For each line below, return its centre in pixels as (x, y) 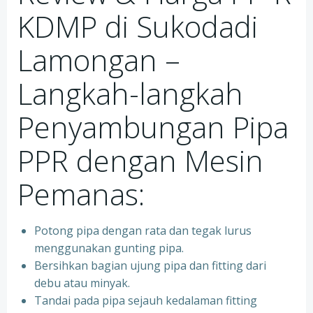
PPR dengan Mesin (140, 160)
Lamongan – (99, 60)
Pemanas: (81, 194)
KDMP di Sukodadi (138, 26)
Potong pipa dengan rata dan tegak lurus (143, 231)
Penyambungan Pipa (153, 127)
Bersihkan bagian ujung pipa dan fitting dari (150, 265)
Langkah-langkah (130, 93)
